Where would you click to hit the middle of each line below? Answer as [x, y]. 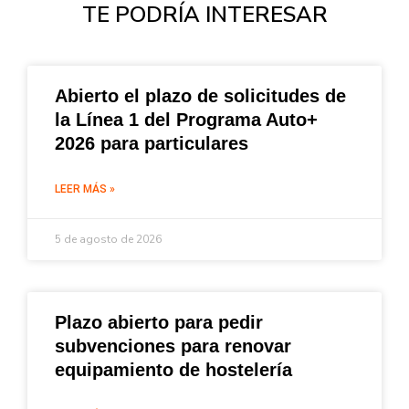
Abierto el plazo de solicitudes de [200, 96]
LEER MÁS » [85, 189]
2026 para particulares [152, 144]
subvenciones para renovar [173, 346]
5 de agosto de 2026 [108, 240]
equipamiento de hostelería [173, 370]
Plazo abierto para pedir [159, 323]
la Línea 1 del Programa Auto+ [186, 120]
